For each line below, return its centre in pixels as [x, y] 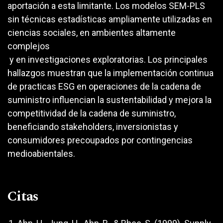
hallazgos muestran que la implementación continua [111, 73]
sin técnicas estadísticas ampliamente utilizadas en [110, 19]
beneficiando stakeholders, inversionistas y [93, 127]
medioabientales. [41, 154]
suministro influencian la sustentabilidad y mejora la [110, 100]
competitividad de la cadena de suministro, [92, 113]
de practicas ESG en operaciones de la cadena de [104, 87]
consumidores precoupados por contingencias [100, 140]
